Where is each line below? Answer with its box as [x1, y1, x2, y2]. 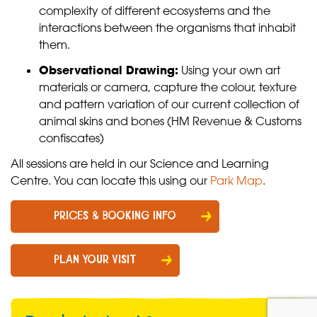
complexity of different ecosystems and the [39, 4, 270, 18]
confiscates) [39, 131, 104, 146]
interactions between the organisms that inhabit [39, 21, 296, 35]
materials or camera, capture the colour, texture [39, 80, 296, 95]
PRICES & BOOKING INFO [54, 211, 176, 222]
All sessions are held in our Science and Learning [11, 156, 269, 171]
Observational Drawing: [39, 63, 178, 78]
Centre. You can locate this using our [11, 173, 210, 188]
